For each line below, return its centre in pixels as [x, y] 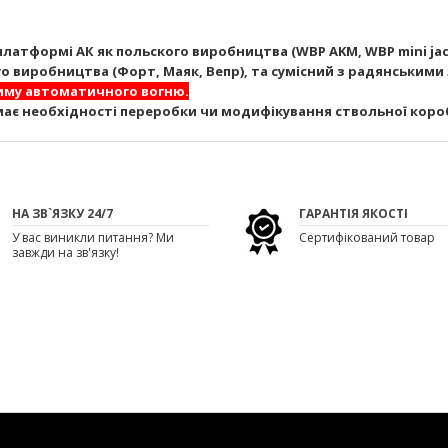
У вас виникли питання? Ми [92, 237]
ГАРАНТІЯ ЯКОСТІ [353, 213]
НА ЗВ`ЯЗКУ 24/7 [62, 213]
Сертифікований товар [367, 237]
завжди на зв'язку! [65, 252]
